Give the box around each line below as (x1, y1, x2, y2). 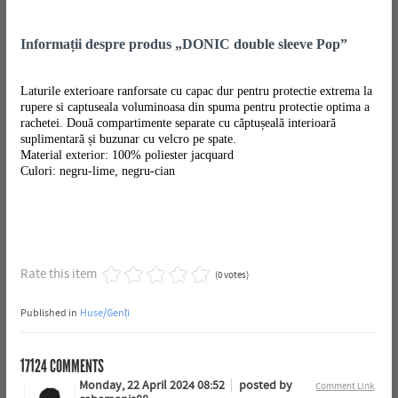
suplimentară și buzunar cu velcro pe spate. (20, 131, 236, 146)
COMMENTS (46, 354, 104, 377)
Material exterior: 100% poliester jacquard (20, 147, 234, 162)
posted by (238, 378, 292, 393)
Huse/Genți (79, 306, 130, 319)
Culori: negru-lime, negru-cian (20, 163, 175, 178)
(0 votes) (214, 268, 249, 281)
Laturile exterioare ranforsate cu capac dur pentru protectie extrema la (20, 84, 372, 98)
